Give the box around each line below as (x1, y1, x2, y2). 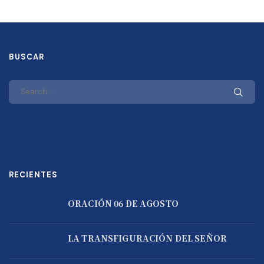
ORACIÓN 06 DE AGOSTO (68, 197, 179, 210)
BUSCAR (9, 52, 44, 62)
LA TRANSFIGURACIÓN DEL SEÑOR (68, 232, 227, 245)
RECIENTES (9, 170, 58, 180)
